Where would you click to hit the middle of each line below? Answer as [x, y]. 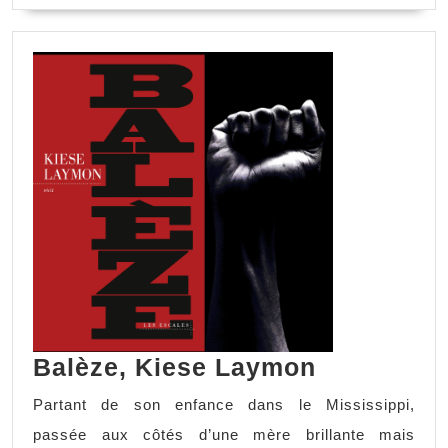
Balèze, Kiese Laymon [174, 367]
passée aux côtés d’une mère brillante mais [224, 435]
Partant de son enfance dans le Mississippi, [224, 405]
